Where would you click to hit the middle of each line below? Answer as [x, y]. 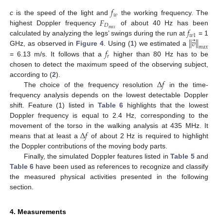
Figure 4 [90, 44]
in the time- [187, 85]
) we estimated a [161, 44]
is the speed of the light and [62, 13]
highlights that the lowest [166, 105]
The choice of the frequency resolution [90, 85]
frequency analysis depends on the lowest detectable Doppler [109, 95]
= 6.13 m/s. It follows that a [57, 54]
